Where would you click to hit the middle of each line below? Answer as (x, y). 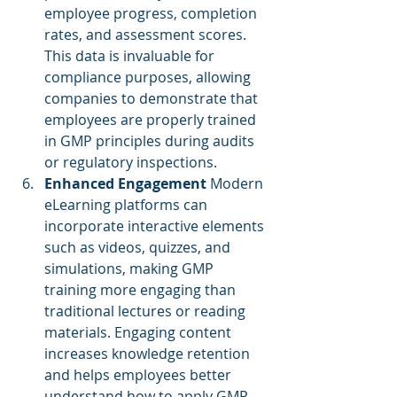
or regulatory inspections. (131, 162)
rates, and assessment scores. (147, 35)
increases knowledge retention (149, 354)
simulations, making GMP (131, 269)
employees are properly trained (152, 120)
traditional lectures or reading (147, 311)
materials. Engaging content (140, 332)
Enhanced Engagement (125, 183)
